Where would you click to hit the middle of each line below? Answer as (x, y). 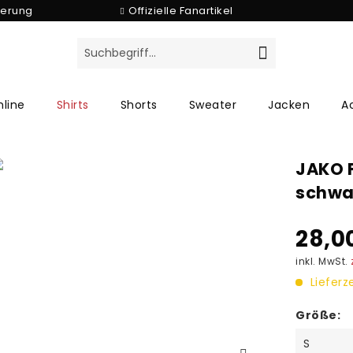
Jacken (289, 105)
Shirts (72, 105)
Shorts (139, 105)
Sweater (212, 105)
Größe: (318, 315)
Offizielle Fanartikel (181, 11)
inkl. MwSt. (323, 261)
